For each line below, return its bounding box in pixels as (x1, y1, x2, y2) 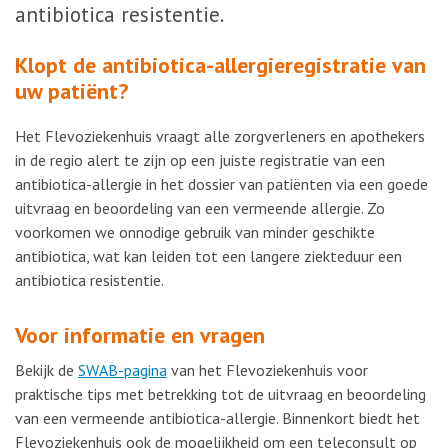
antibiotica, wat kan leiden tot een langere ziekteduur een (15, 246, 402, 266)
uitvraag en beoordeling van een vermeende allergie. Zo (15, 198, 385, 218)
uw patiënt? (15, 77, 134, 105)
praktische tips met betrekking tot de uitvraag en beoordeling (15, 384, 426, 404)
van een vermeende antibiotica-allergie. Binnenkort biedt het (15, 408, 420, 428)
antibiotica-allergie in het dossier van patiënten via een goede (15, 174, 428, 194)
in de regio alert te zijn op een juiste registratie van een (15, 150, 385, 170)
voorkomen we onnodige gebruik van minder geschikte (15, 222, 375, 242)
